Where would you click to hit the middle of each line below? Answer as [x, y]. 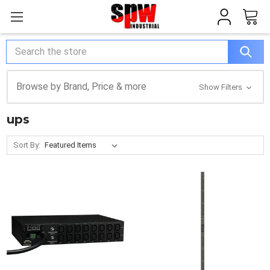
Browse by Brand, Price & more [81, 86]
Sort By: [27, 145]
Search [21, 46]
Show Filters [222, 87]
